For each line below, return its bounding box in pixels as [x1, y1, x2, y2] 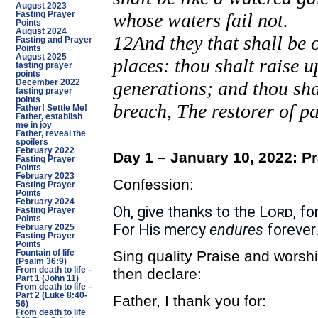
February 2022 [15, 146, 75, 155]
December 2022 [15, 78, 80, 87]
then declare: [112, 265, 202, 283]
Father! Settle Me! [15, 104, 87, 112]
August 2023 [15, 1, 67, 10]
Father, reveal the [15, 129, 86, 138]
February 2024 [15, 197, 75, 206]
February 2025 [15, 223, 75, 231]
